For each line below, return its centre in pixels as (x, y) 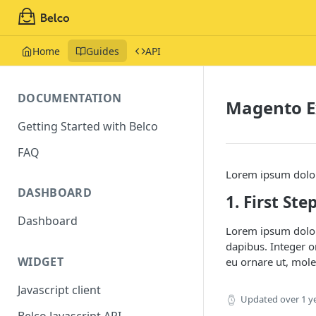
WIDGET (41, 262)
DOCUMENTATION (70, 98)
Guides (103, 51)
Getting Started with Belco (88, 126)
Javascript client (59, 290)
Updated (259, 299)
